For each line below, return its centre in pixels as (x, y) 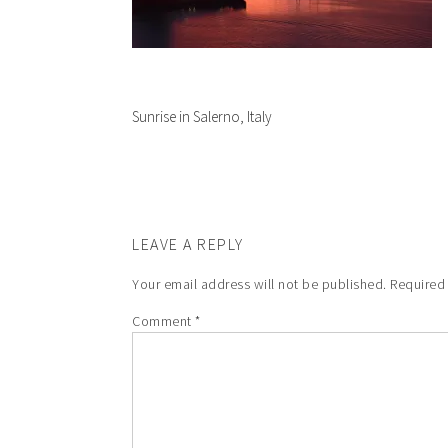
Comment (163, 321)
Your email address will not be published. (259, 284)
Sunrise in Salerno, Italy (202, 116)
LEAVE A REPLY (188, 244)
